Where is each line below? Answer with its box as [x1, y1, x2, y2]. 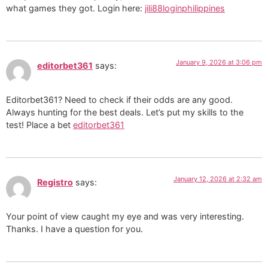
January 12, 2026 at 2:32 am [173, 175, 262, 184]
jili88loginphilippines [145, 3, 225, 14]
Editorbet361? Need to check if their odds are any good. [6, 94, 233, 105]
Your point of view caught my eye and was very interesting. [6, 211, 244, 221]
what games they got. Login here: [6, 3, 145, 14]
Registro [37, 177, 73, 188]
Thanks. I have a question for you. [6, 223, 143, 234]
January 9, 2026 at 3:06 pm [176, 58, 262, 67]
